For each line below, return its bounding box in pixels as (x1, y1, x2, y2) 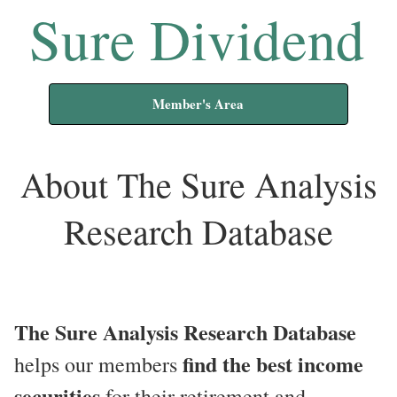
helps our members (14, 349, 183, 378)
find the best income (183, 347, 363, 379)
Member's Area (152, 94, 245, 113)
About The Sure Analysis (19, 160, 378, 207)
